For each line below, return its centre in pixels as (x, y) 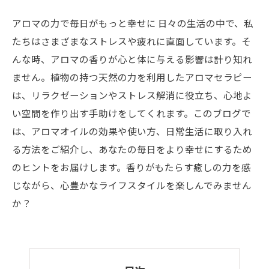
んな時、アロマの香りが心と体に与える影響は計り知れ (132, 59)
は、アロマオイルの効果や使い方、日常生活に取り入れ (132, 131)
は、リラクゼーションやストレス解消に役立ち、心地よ (132, 95)
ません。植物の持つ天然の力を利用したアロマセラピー (132, 77)
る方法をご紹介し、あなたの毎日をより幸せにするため (132, 149)
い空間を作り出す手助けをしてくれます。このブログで (131, 113)
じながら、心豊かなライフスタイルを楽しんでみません (132, 185)
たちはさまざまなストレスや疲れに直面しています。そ (131, 41)
